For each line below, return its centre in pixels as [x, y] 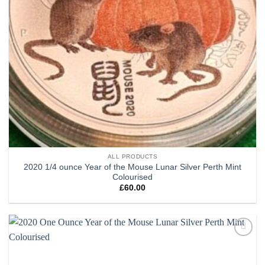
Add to [238, 245]
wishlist [239, 253]
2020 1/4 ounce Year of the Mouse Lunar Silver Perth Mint [132, 167]
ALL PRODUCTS [132, 157]
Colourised [132, 177]
